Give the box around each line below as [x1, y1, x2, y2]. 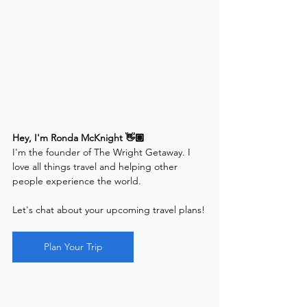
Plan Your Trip [43, 241, 103, 254]
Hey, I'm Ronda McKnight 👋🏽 [12, 132, 145, 145]
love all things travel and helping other [12, 160, 180, 173]
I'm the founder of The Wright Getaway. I [12, 146, 193, 159]
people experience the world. [12, 175, 144, 188]
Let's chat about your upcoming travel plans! [12, 204, 205, 217]
